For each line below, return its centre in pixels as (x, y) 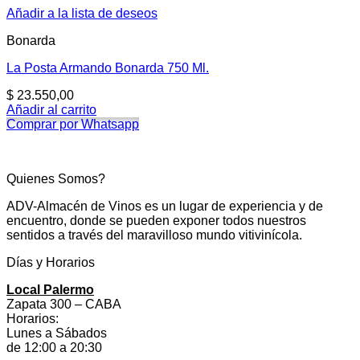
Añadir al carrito (51, 110)
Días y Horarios (51, 263)
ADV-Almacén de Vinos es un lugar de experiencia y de (165, 207)
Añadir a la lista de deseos (82, 14)
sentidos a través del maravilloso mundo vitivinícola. (154, 235)
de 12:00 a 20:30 (54, 348)
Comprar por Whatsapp (73, 125)
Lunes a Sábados (57, 333)
